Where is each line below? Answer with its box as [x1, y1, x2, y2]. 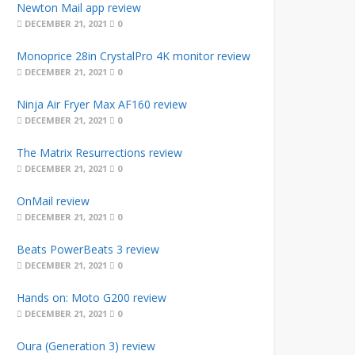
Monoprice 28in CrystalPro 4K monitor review [16, 48, 250, 63]
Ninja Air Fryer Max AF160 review [16, 97, 187, 112]
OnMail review [16, 193, 90, 208]
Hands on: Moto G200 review [16, 290, 166, 305]
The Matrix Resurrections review [16, 145, 182, 160]
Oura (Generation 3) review [16, 338, 155, 353]
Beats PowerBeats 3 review [16, 242, 159, 257]
